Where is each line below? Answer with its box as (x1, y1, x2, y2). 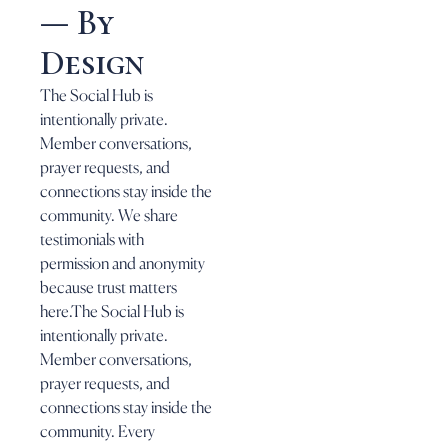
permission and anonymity (40, 252, 205, 273)
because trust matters (40, 276, 177, 297)
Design (40, 41, 144, 84)
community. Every (40, 420, 155, 441)
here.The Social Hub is (40, 300, 184, 321)
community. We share (40, 204, 178, 225)
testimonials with (40, 228, 144, 249)
